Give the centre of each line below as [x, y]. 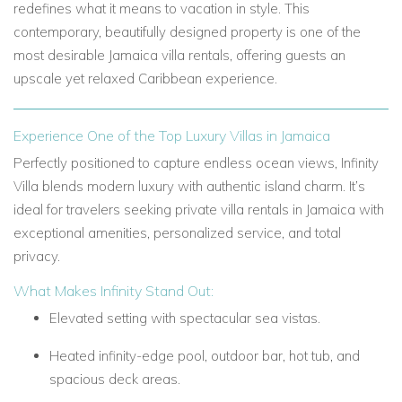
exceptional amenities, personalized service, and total [177, 233]
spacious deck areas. [115, 379]
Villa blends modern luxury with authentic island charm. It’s [189, 186]
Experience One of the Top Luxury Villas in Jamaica [172, 135]
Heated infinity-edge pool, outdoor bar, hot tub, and [205, 356]
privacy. [37, 256]
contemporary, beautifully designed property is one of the [187, 32]
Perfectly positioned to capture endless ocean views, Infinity [196, 163]
